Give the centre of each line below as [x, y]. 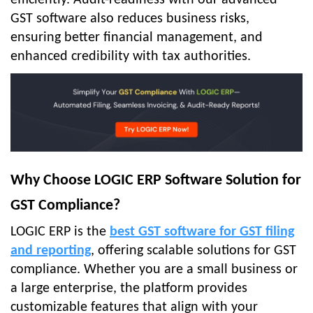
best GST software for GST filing [202, 232]
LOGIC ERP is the [60, 232]
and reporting [51, 251]
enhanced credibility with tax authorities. [131, 57]
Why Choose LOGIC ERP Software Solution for [156, 181]
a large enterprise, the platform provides [129, 289]
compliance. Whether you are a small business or [154, 270]
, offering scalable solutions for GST [194, 251]
